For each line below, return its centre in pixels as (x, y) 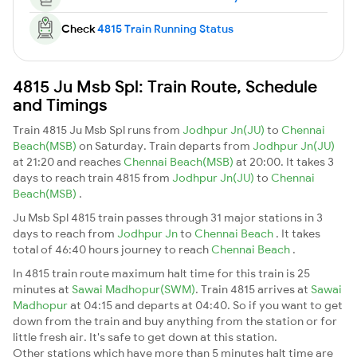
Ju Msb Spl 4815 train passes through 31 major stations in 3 (168, 217)
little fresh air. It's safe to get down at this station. (145, 337)
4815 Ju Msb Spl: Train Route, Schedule (165, 86)
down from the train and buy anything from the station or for (175, 321)
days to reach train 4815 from (92, 177)
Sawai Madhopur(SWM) (133, 289)
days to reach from (65, 233)
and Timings (60, 104)
